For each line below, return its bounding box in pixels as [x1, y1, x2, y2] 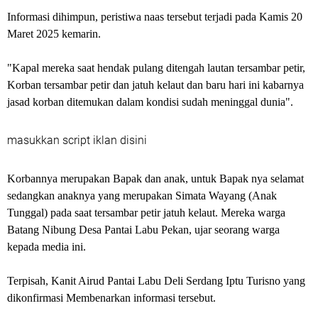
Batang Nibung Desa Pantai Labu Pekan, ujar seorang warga [7, 224, 280, 236]
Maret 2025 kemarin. [7, 28, 101, 40]
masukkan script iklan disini [7, 133, 147, 147]
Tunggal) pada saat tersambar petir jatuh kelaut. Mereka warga [7, 207, 285, 219]
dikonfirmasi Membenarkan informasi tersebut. [7, 292, 216, 304]
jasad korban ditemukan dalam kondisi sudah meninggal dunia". [7, 96, 293, 108]
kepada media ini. [7, 241, 86, 253]
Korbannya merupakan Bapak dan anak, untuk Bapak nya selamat [7, 172, 304, 185]
